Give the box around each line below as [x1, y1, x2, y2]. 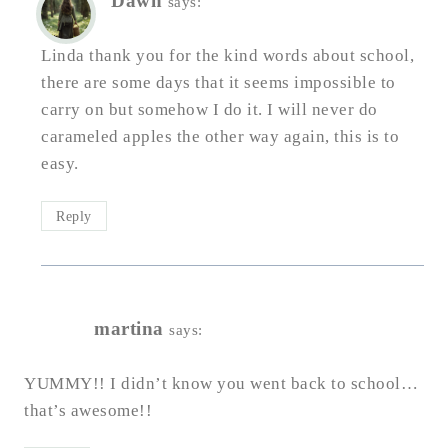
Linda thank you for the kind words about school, [41, 46, 414, 66]
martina [94, 318, 164, 340]
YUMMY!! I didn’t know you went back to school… [24, 373, 418, 393]
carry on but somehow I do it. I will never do [41, 100, 378, 120]
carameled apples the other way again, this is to [41, 127, 399, 147]
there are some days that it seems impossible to [41, 73, 396, 93]
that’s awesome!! [24, 400, 152, 420]
